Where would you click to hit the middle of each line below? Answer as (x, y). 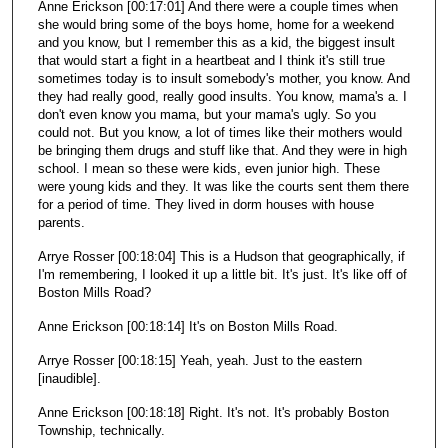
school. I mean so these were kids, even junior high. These (208, 168)
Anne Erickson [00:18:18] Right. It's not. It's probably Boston (213, 413)
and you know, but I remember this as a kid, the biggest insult (216, 42)
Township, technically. (101, 431)
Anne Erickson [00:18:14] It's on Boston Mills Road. (187, 326)
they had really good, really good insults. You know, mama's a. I (222, 96)
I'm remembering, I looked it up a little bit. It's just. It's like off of (222, 274)
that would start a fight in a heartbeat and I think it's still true (211, 60)
